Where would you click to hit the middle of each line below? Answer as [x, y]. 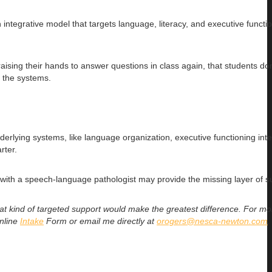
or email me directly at [113, 221]
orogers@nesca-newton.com [212, 221]
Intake [32, 221]
